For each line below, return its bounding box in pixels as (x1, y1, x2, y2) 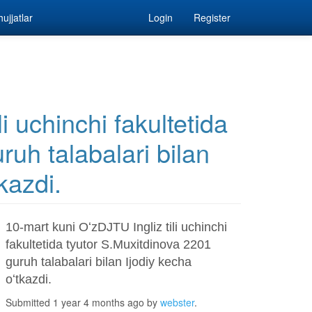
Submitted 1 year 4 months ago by (5, 295, 160, 309)
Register (194, 10, 231, 24)
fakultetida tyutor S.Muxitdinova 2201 (5, 237, 211, 251)
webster (159, 295, 194, 309)
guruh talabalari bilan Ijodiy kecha (5, 255, 192, 269)
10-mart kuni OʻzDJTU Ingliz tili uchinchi (5, 220, 227, 234)
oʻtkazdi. (5, 272, 52, 286)
